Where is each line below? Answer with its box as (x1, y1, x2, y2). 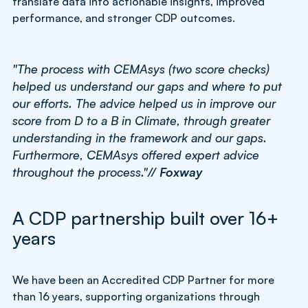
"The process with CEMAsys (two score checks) (12, 60, 269, 76)
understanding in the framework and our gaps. (12, 129, 267, 145)
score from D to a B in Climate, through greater (12, 112, 270, 128)
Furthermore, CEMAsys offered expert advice (12, 146, 259, 162)
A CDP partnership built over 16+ (12, 206, 278, 229)
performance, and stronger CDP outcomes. (12, 10, 235, 25)
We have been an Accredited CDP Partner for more (12, 272, 274, 287)
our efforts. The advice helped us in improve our (12, 95, 276, 111)
